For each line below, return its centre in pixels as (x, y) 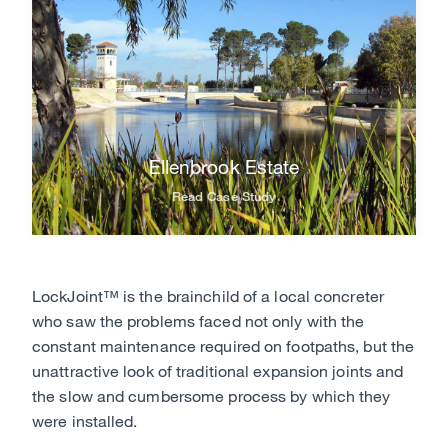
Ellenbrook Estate (224, 166)
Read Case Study (224, 196)
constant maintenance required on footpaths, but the (223, 346)
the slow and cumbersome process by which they (211, 396)
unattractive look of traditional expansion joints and (218, 371)
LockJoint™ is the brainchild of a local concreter (208, 296)
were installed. (85, 421)
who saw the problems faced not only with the (198, 321)
